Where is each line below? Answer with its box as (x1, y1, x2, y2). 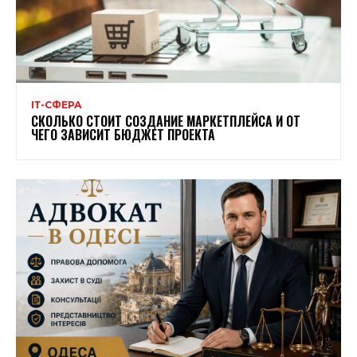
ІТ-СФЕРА (31, 99, 82, 112)
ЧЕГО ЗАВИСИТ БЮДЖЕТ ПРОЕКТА (31, 125, 215, 145)
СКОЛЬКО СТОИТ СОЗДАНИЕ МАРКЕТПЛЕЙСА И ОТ (31, 112, 300, 131)
